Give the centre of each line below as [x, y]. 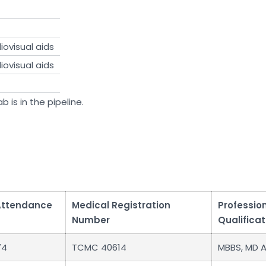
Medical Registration [121, 205]
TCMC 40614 [99, 248]
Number [91, 220]
